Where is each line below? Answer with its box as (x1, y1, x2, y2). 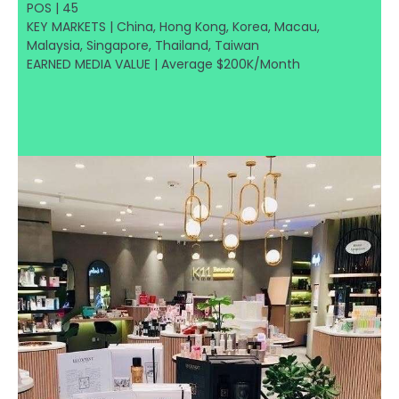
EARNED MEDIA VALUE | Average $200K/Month (27, 54, 300, 73)
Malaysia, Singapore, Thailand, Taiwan (27, 36, 259, 54)
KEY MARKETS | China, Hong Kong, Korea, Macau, (27, 17, 320, 36)
